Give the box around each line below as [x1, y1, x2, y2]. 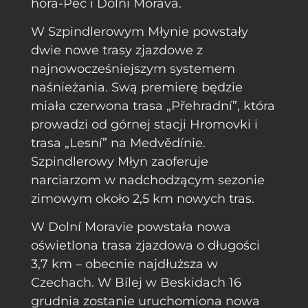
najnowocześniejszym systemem [31, 61, 235, 77]
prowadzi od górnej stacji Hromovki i [31, 117, 258, 133]
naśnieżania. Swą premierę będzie [31, 80, 243, 96]
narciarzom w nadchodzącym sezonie [31, 173, 265, 188]
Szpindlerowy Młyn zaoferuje [31, 154, 208, 170]
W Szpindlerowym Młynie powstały [31, 24, 248, 40]
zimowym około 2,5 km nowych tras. [31, 191, 254, 207]
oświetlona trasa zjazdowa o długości [31, 238, 260, 254]
